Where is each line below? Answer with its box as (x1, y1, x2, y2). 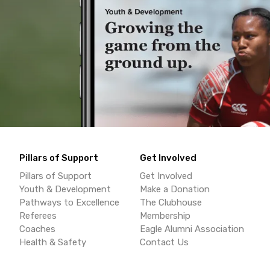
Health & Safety (19, 237, 86, 248)
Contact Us (140, 237, 189, 248)
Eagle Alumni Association (140, 224, 244, 235)
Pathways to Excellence (19, 197, 119, 209)
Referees (19, 210, 57, 222)
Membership (140, 210, 190, 222)
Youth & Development (19, 184, 111, 195)
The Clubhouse (140, 197, 202, 209)
